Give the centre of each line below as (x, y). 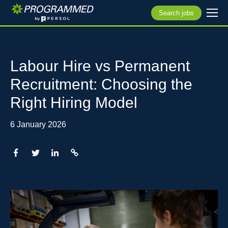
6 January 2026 (38, 124)
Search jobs (176, 13)
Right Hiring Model (74, 103)
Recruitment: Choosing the (101, 84)
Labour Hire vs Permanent (100, 66)
